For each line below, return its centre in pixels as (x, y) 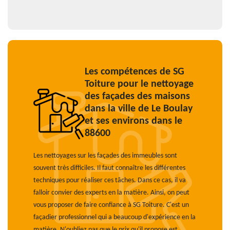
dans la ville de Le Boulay (139, 109)
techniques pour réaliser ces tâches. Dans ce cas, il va (110, 180)
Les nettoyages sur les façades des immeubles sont (105, 156)
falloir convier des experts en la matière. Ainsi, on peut (111, 193)
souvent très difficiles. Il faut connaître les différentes (109, 168)
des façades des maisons (137, 97)
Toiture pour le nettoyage (139, 84)
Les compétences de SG (135, 72)
